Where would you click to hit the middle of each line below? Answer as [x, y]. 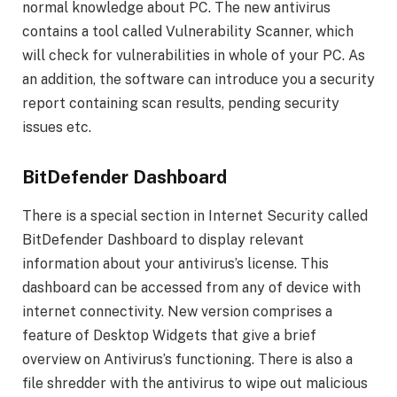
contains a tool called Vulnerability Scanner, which [188, 32]
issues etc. [57, 128]
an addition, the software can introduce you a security [198, 80]
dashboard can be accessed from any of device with [191, 288]
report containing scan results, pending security [181, 104]
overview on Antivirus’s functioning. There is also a [187, 360]
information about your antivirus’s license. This [175, 264]
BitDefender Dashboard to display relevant [163, 240]
